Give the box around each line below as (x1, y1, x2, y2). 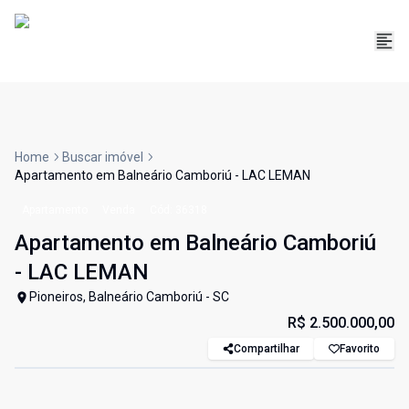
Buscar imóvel (62, 150, 143, 165)
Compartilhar (234, 342, 299, 356)
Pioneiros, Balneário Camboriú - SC (29, 289, 229, 305)
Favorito (340, 342, 380, 356)
